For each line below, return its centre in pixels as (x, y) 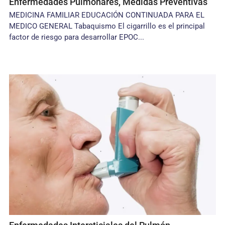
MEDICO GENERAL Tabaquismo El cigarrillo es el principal (107, 26)
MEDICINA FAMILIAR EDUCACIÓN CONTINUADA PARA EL (107, 15)
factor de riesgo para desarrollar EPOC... (77, 37)
